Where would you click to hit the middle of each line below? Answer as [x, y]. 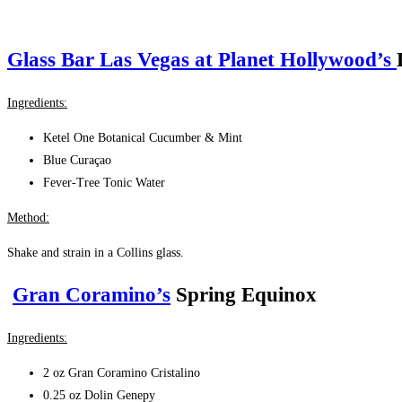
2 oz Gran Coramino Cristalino [122, 372]
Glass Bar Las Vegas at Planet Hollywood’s [202, 59]
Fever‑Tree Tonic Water [104, 182]
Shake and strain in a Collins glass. [96, 252]
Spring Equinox [244, 294]
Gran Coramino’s [92, 294]
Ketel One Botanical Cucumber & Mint [143, 137]
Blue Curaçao [77, 160]
